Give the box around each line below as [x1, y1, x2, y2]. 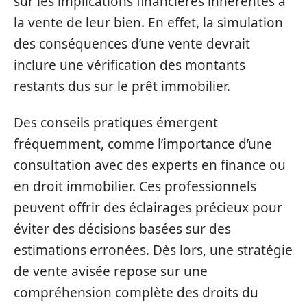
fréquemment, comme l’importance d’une [14, 135, 272, 153]
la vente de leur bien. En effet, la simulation [14, 13, 283, 32]
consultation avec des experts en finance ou [14, 156, 286, 174]
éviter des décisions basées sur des [14, 220, 231, 238]
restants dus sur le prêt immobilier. [14, 77, 230, 95]
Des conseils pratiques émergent [14, 114, 218, 132]
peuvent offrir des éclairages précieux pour [14, 199, 282, 217]
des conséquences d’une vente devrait [14, 34, 250, 53]
